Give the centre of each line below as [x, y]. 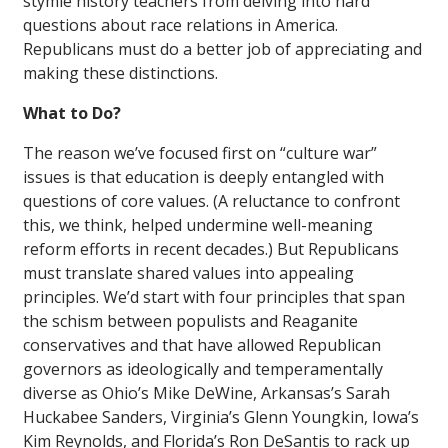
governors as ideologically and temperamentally [203, 368]
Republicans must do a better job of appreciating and [222, 48]
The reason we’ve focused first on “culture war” [200, 152]
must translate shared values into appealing [188, 272]
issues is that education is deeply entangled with [203, 176]
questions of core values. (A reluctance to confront [211, 200]
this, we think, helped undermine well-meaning [198, 224]
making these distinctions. [120, 72]
